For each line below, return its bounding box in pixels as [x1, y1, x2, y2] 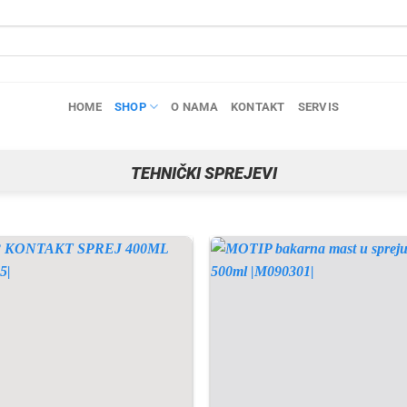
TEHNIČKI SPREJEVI [130, 164, 277, 183]
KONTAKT [230, 99, 285, 114]
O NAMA [171, 99, 218, 114]
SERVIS [297, 99, 340, 114]
